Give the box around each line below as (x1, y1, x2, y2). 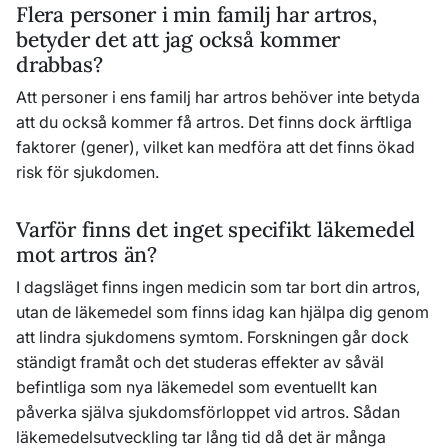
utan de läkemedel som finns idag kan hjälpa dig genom (16, 302, 429, 322)
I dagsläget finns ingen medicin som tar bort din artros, (16, 277, 420, 297)
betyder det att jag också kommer (16, 26, 341, 53)
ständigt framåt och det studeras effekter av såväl (16, 352, 384, 372)
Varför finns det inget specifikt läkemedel (16, 216, 416, 243)
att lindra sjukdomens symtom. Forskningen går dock (16, 327, 409, 347)
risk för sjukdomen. (16, 162, 159, 182)
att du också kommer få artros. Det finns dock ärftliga (16, 112, 412, 132)
